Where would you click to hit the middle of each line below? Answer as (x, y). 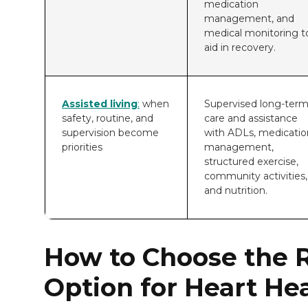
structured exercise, (251, 161)
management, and (249, 18)
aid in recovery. (241, 47)
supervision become (110, 132)
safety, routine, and (108, 118)
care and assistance (251, 118)
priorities (82, 147)
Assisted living (100, 103)
